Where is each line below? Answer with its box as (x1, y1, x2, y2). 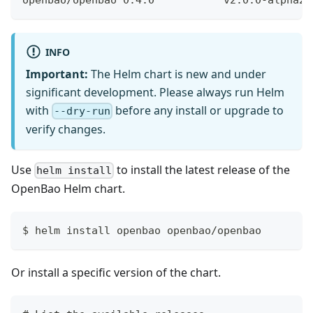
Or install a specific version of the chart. (11, 265, 221, 281)
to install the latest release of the (114, 162, 291, 178)
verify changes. (26, 122, 105, 138)
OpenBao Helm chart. (11, 181, 125, 197)
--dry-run (54, 105, 111, 118)
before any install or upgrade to (112, 102, 284, 118)
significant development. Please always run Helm (26, 84, 284, 100)
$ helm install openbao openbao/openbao (22, 224, 261, 238)
